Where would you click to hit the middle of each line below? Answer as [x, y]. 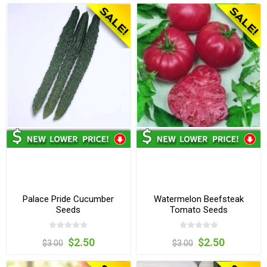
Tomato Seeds [198, 210]
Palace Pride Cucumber [69, 199]
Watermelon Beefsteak [198, 199]
